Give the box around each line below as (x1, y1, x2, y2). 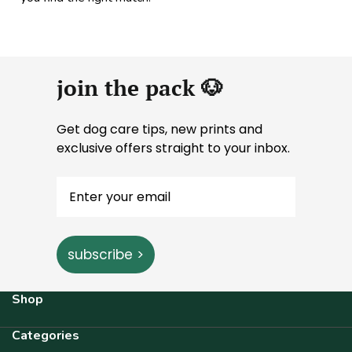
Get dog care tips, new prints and (57, 120, 262, 138)
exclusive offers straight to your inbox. (57, 139, 290, 157)
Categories (12, 327, 79, 344)
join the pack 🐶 (57, 73, 223, 102)
